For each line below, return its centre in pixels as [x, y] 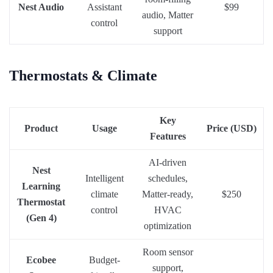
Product [41, 128]
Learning [41, 186]
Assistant [104, 7]
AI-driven [168, 162]
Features [168, 136]
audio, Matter [168, 15]
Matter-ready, [168, 194]
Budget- [104, 260]
